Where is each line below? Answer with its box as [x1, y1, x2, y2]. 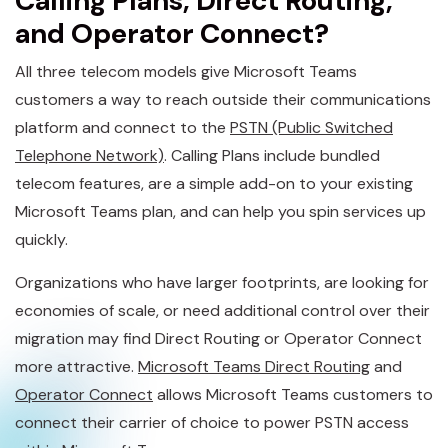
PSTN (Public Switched [230, 116, 393, 138]
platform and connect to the [15, 116, 230, 138]
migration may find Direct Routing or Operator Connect [15, 327, 422, 349]
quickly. [15, 228, 68, 250]
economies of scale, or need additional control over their [15, 299, 430, 321]
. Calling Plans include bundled [164, 144, 380, 166]
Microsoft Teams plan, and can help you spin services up [15, 200, 426, 222]
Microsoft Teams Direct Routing [138, 355, 370, 377]
